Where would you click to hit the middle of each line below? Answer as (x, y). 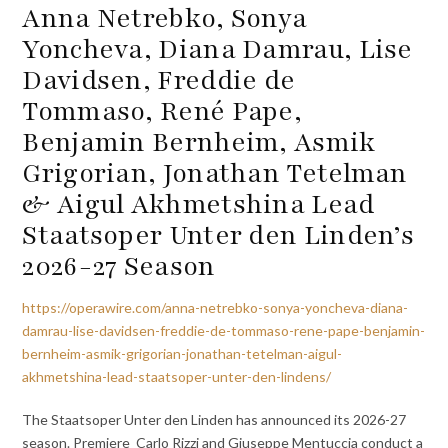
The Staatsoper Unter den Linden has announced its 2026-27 (214, 419)
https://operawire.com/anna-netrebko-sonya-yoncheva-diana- (215, 308)
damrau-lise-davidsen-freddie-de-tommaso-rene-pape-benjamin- (224, 331)
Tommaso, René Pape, (162, 111)
